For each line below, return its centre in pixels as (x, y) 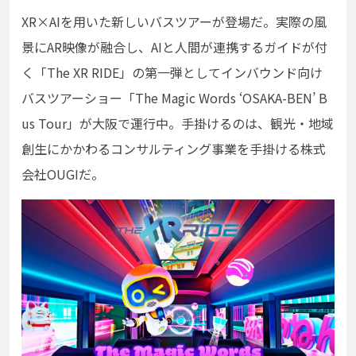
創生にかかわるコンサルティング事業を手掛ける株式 (174, 149)
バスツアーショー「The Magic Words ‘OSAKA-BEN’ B (174, 98)
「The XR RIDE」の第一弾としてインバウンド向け (178, 72)
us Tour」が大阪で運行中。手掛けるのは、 (146, 123)
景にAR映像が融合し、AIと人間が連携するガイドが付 (174, 47)
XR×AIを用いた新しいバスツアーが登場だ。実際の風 (174, 21)
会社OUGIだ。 (63, 174)
